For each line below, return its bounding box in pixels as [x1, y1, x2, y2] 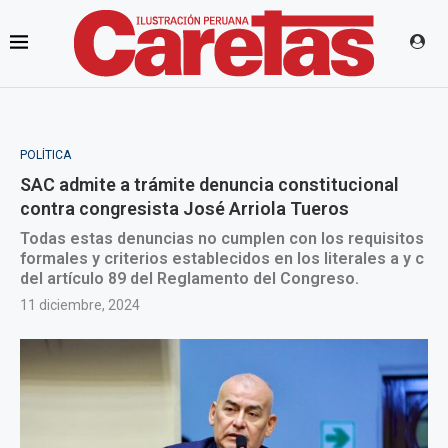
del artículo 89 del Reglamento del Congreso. [20, 269, 359, 288]
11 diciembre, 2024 [20, 297, 140, 313]
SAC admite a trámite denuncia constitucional [20, 174, 399, 195]
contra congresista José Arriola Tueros [20, 198, 349, 219]
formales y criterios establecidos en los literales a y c [20, 249, 424, 268]
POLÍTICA [20, 148, 71, 162]
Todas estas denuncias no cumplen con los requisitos [20, 229, 424, 248]
